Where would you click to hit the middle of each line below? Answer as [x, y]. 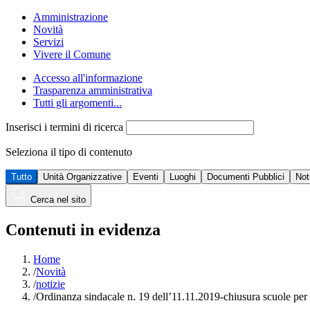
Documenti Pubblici [246, 177]
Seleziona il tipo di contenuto [69, 152]
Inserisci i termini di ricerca [66, 127]
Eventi [146, 177]
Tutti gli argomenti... [77, 103]
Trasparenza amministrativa [93, 91]
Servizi [48, 42]
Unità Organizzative [82, 177]
